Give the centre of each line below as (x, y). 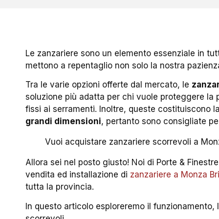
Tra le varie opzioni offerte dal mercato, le (109, 85)
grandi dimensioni (64, 121)
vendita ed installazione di (78, 175)
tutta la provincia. (60, 187)
